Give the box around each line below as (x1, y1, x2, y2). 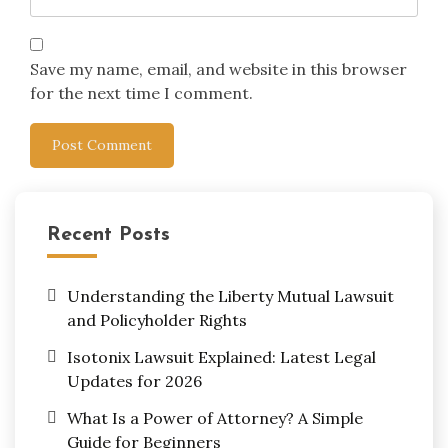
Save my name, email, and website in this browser (30, 59, 407, 80)
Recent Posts (47, 225, 170, 246)
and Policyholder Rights (67, 310, 247, 331)
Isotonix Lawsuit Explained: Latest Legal (67, 346, 376, 367)
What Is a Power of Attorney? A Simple (67, 407, 363, 428)
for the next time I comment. (30, 83, 253, 104)
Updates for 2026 (67, 370, 202, 391)
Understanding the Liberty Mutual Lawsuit (67, 286, 394, 307)
